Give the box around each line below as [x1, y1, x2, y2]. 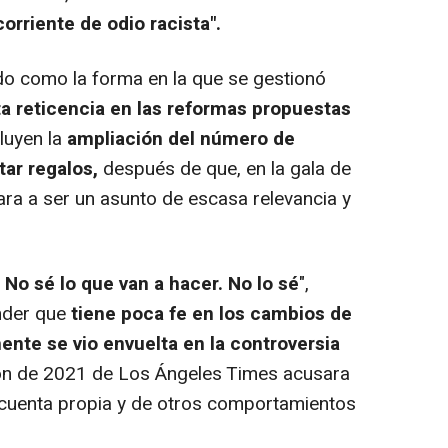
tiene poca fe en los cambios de [71, 299, 352, 328]
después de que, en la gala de [98, 154, 351, 183]
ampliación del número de [67, 124, 295, 153]
